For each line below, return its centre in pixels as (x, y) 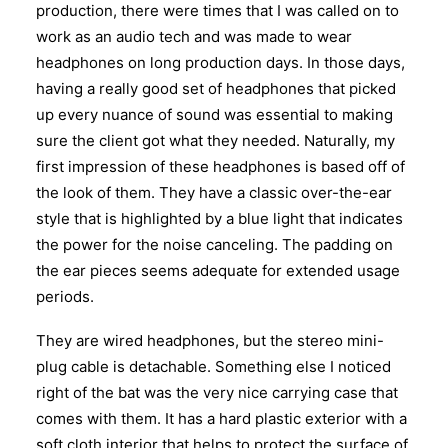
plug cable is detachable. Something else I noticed (213, 366)
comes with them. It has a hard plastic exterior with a (221, 418)
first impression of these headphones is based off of (220, 166)
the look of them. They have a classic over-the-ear (214, 192)
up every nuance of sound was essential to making (214, 114)
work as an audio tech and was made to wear (194, 36)
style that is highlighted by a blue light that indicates (219, 218)
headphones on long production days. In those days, (220, 62)
